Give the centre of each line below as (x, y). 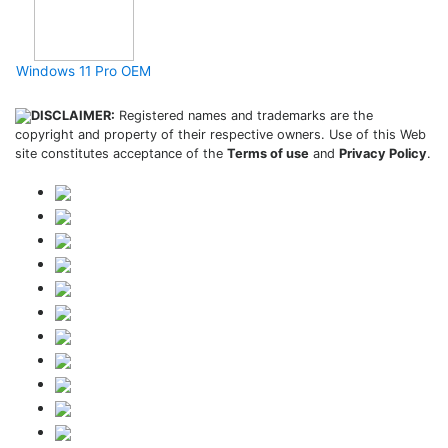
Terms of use (268, 153)
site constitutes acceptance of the (121, 153)
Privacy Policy (383, 153)
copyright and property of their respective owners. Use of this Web (220, 134)
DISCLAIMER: (73, 115)
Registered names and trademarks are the (244, 115)
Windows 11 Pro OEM (83, 71)
